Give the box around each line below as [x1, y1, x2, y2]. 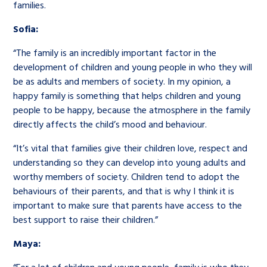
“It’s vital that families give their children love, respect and [13, 141, 248, 155]
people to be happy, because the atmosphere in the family [13, 103, 251, 117]
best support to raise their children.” [13, 212, 161, 226]
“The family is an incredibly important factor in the [13, 45, 217, 60]
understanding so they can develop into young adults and [13, 155, 246, 169]
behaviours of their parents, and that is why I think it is [13, 184, 235, 198]
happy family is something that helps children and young [13, 88, 241, 103]
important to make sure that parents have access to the [13, 198, 243, 212]
